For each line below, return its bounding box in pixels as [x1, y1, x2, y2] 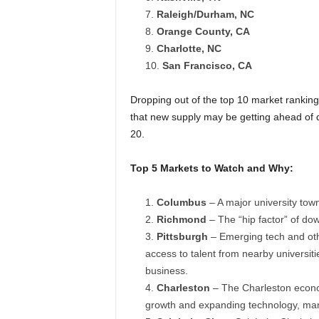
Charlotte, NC [156, 43, 221, 54]
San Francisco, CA [162, 60, 252, 71]
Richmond [156, 214, 206, 225]
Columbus [156, 197, 206, 208]
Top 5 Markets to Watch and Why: [130, 162, 293, 174]
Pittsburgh [156, 231, 208, 242]
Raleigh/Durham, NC [156, 9, 254, 20]
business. [145, 265, 188, 276]
